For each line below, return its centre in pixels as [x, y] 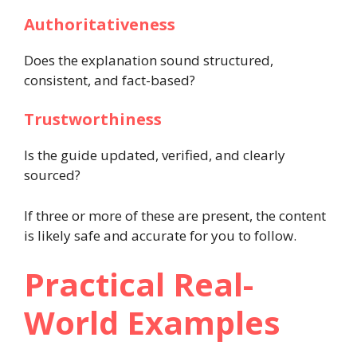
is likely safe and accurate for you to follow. [160, 235]
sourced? [52, 175]
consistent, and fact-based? [110, 80]
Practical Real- [139, 284]
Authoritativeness [100, 24]
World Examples [152, 322]
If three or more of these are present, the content [175, 215]
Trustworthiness [93, 119]
